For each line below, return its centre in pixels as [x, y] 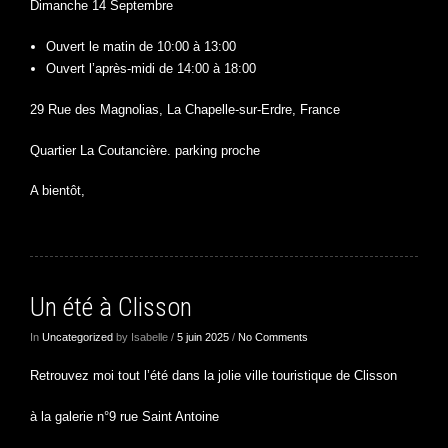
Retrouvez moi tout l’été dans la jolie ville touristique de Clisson [213, 376]
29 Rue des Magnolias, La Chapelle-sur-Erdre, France [185, 110]
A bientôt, [57, 190]
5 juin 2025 [203, 337]
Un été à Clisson [111, 306]
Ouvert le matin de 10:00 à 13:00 [141, 47]
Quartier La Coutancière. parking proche [145, 150]
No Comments [273, 337]
